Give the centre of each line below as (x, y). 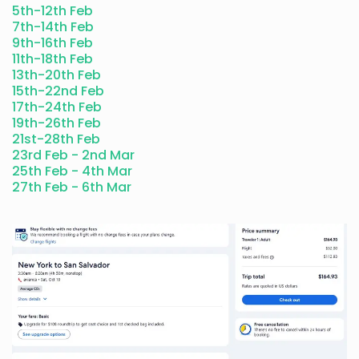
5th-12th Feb (52, 11)
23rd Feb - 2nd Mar (73, 155)
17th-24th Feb (57, 107)
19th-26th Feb (56, 123)
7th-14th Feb (53, 27)
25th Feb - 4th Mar (72, 171)
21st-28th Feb (56, 139)
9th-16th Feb (52, 43)
